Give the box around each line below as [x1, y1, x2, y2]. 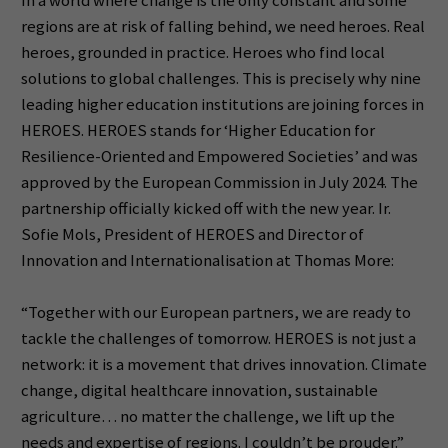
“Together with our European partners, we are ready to [20, 301, 411, 323]
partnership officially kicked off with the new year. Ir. [20, 198, 391, 220]
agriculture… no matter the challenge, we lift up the [20, 405, 395, 427]
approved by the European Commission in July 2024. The [20, 172, 418, 194]
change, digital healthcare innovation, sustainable [20, 379, 378, 401]
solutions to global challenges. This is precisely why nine [20, 68, 421, 90]
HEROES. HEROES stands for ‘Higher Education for [20, 120, 375, 142]
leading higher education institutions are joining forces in [20, 94, 424, 116]
